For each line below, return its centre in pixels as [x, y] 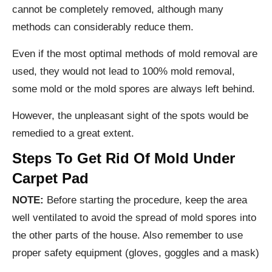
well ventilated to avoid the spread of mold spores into [134, 217]
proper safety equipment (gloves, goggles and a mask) [136, 253]
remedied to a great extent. [73, 133]
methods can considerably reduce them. [103, 27]
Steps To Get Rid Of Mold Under [124, 158]
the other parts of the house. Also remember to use [127, 235]
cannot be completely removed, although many [118, 9]
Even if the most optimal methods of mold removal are [135, 53]
